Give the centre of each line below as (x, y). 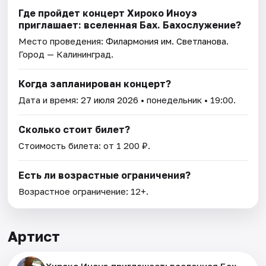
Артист (34, 236)
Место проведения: (62, 41)
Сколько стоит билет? (75, 130)
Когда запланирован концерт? (95, 84)
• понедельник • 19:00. (187, 100)
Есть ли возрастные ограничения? (105, 175)
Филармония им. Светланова (166, 41)
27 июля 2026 (110, 100)
